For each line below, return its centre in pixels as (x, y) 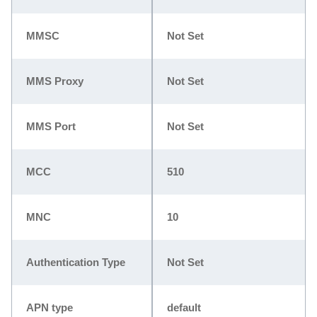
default (184, 307)
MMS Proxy (55, 81)
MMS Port (51, 126)
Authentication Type (76, 262)
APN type (50, 307)
